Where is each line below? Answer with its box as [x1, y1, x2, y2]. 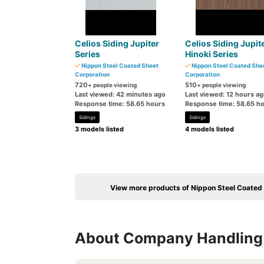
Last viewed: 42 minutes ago [75, 90, 166, 98]
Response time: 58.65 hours [75, 100, 165, 108]
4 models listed [184, 125, 234, 133]
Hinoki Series [184, 49, 238, 59]
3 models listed [75, 125, 124, 133]
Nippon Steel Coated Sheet [80, 62, 159, 69]
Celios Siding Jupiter [75, 38, 159, 48]
